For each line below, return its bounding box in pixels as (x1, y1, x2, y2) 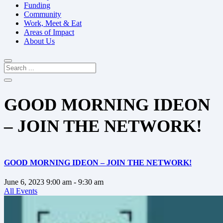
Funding (24, 1, 50, 9)
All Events (4, 186, 37, 195)
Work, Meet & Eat (24, 19, 82, 27)
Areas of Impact (24, 28, 74, 36)
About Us (24, 37, 55, 45)
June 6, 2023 (4, 177, 44, 186)
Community (24, 10, 61, 18)
